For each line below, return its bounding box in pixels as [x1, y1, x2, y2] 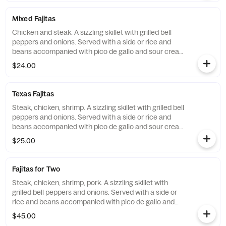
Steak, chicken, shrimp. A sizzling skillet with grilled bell [12, 103, 184, 112]
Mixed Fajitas [12, 14, 55, 23]
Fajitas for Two [12, 164, 61, 174]
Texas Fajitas [12, 89, 54, 98]
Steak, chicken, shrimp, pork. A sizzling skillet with [12, 178, 168, 187]
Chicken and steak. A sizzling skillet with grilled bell [12, 28, 172, 37]
